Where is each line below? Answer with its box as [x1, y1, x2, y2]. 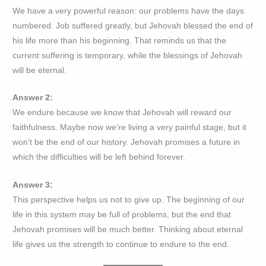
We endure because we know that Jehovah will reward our [12, 108, 232, 118]
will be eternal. [12, 65, 67, 75]
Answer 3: [12, 180, 53, 190]
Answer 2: [12, 93, 53, 103]
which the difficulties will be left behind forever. [12, 153, 186, 162]
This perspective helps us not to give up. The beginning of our [12, 195, 245, 205]
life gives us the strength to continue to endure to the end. [12, 240, 230, 249]
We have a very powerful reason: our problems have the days [12, 6, 245, 15]
